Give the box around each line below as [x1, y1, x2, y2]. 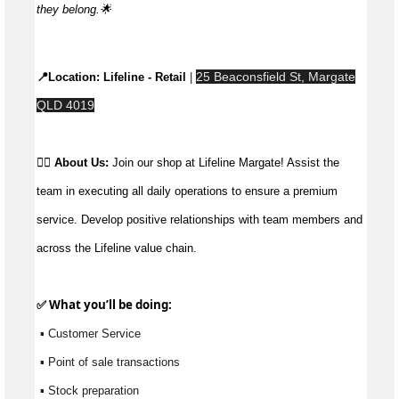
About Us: [54, 156, 112, 170]
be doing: [116, 297, 172, 313]
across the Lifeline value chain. [37, 241, 197, 256]
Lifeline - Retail [103, 70, 186, 85]
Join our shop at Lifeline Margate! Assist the [112, 156, 339, 170]
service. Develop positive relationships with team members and [37, 213, 362, 227]
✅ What [37, 297, 84, 313]
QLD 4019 [37, 98, 94, 113]
